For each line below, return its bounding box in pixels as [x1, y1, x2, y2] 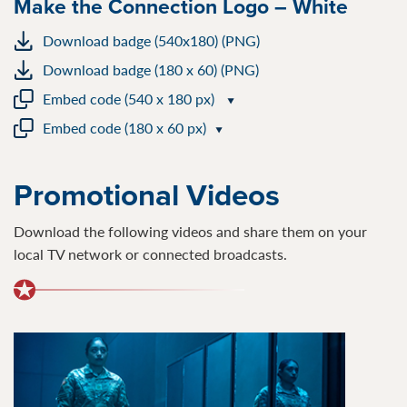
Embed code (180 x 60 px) [43, 117, 206, 139]
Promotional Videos [14, 173, 280, 217]
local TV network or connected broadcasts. [14, 243, 287, 265]
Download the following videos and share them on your [14, 221, 367, 243]
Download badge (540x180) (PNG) [43, 30, 260, 52]
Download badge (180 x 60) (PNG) [43, 59, 259, 81]
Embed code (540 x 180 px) [43, 88, 218, 110]
